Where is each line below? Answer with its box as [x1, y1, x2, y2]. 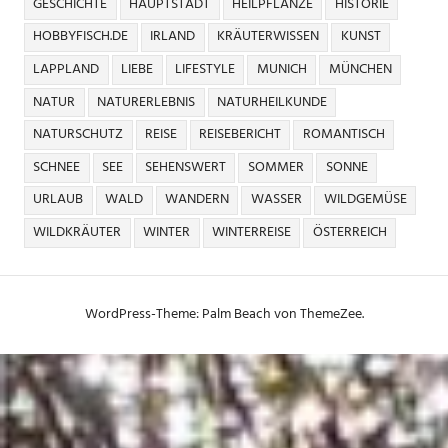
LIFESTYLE [174, 58, 235, 82]
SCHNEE [33, 155, 81, 179]
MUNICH [256, 58, 307, 82]
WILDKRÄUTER [33, 221, 122, 244]
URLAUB [33, 188, 84, 212]
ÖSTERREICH [312, 221, 387, 244]
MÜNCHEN [328, 58, 392, 82]
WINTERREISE [211, 221, 291, 244]
